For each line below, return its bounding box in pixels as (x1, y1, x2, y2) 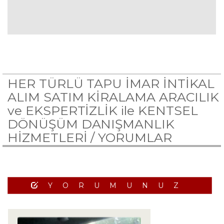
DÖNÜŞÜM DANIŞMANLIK (7, 116, 175, 131)
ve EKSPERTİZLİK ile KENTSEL (7, 103, 198, 118)
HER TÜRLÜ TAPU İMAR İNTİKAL (7, 76, 214, 91)
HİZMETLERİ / (7, 130, 98, 145)
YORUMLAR (98, 130, 172, 145)
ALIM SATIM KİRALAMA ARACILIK (7, 89, 219, 104)
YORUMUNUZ (47, 181, 188, 190)
